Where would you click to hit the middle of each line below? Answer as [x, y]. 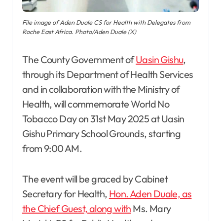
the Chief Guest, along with [77, 209]
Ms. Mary [151, 209]
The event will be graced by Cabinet [95, 179]
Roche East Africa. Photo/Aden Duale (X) [79, 32]
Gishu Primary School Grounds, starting [102, 134]
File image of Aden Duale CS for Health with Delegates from [106, 22]
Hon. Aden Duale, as [150, 194]
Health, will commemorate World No [96, 104]
